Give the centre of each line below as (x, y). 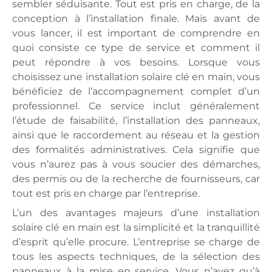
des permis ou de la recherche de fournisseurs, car (136, 179)
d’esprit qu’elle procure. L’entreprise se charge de (136, 242)
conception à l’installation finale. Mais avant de (136, 19)
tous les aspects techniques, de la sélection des (136, 257)
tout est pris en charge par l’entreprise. (106, 193)
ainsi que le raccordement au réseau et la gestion (136, 135)
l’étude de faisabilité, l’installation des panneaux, (136, 121)
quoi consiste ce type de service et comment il (136, 48)
